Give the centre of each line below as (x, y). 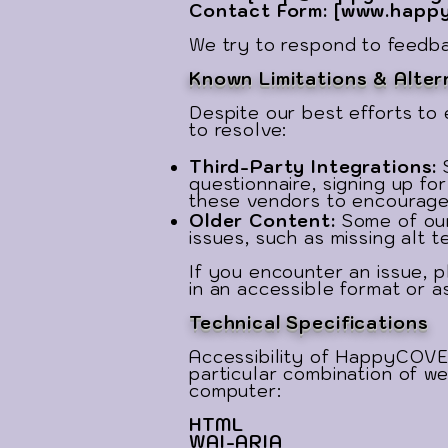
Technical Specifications (309, 323)
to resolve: (238, 130)
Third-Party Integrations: (316, 167)
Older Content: (265, 221)
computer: (235, 391)
